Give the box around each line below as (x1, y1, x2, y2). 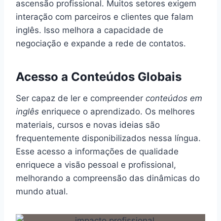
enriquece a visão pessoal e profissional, (16, 159, 176, 170)
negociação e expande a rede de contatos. (16, 38, 186, 48)
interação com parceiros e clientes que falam (16, 11, 193, 22)
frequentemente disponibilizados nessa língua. (16, 133, 201, 143)
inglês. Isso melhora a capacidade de (16, 25, 163, 35)
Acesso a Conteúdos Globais (16, 69, 182, 84)
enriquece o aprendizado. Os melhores (39, 106, 195, 116)
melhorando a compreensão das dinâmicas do (16, 173, 200, 183)
